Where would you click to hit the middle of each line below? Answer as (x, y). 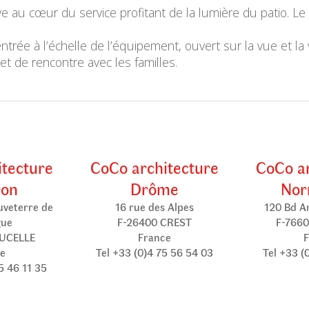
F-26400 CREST (154, 222)
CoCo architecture (154, 167)
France (154, 237)
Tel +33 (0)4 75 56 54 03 (154, 252)
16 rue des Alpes (154, 207)
